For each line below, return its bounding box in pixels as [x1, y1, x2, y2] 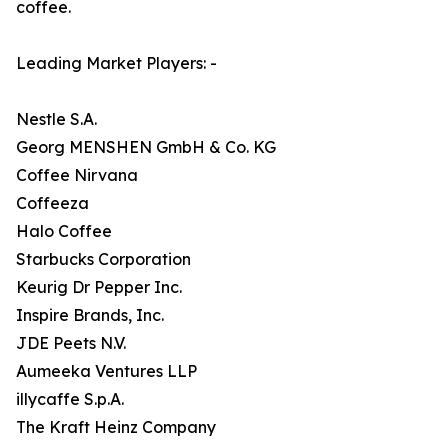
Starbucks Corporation [16, 249, 191, 270]
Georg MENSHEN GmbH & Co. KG [16, 137, 276, 158]
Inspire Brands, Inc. [16, 305, 164, 326]
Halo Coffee [16, 221, 112, 242]
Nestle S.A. [16, 109, 97, 130]
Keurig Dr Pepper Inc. [16, 277, 182, 298]
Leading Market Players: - [16, 53, 217, 74]
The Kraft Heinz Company [16, 417, 216, 438]
